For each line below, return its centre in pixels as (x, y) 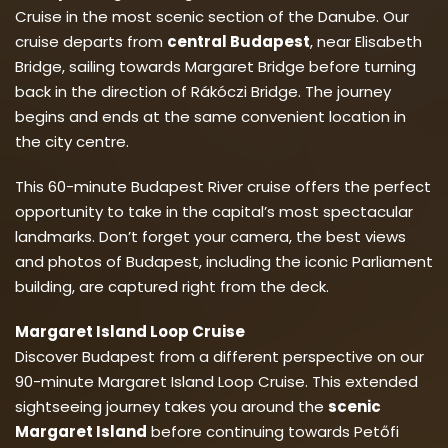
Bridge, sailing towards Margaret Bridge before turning (215, 66)
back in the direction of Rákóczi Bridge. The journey (203, 91)
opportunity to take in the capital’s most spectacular (214, 211)
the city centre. (72, 141)
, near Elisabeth (366, 41)
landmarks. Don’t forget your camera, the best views (210, 236)
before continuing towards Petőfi (273, 431)
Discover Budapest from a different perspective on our (219, 356)
